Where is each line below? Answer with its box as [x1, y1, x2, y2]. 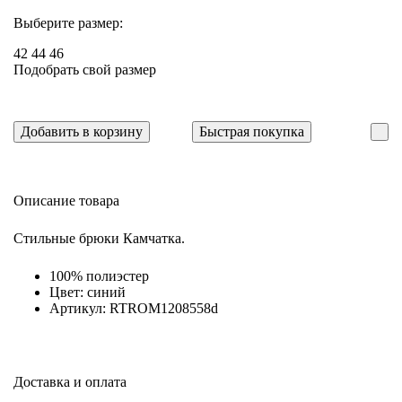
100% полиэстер [49, 267, 149, 284]
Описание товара [13, 192, 119, 208]
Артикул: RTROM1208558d [49, 300, 218, 316]
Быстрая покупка [199, 123, 304, 139]
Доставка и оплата [13, 373, 127, 389]
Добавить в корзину [21, 123, 143, 139]
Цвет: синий [49, 284, 126, 300]
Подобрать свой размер [13, 61, 156, 77]
